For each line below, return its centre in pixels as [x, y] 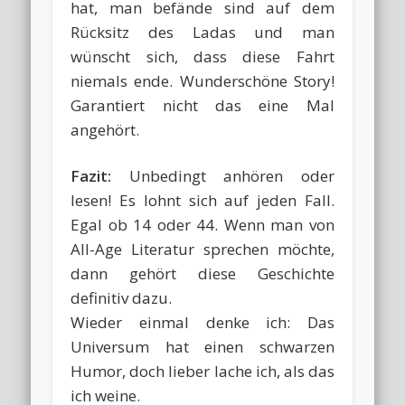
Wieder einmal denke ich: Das [202, 323]
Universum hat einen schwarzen [202, 347]
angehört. [105, 130]
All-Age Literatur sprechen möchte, [202, 250]
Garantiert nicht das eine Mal [202, 106]
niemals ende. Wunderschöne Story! [202, 81]
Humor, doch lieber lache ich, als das [202, 372]
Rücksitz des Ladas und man [202, 33]
